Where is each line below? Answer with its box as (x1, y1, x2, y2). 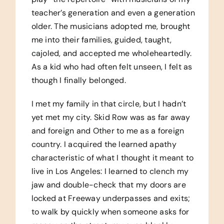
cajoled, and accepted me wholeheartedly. (31, 47, 192, 58)
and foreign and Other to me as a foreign (31, 125, 184, 136)
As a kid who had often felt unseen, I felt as (31, 61, 192, 72)
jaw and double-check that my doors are (31, 179, 186, 190)
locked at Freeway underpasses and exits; (31, 192, 190, 203)
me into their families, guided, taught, (31, 34, 172, 45)
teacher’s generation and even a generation (31, 7, 195, 18)
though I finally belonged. (31, 74, 126, 85)
